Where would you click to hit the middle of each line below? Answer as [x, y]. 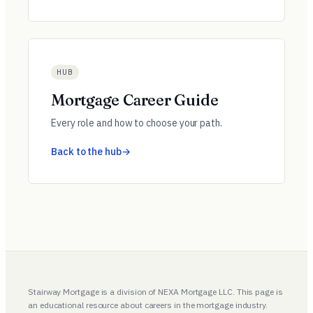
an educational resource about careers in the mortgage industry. [148, 305]
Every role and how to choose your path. [137, 123]
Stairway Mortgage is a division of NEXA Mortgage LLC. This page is [155, 292]
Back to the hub [86, 152]
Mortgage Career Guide [135, 100]
